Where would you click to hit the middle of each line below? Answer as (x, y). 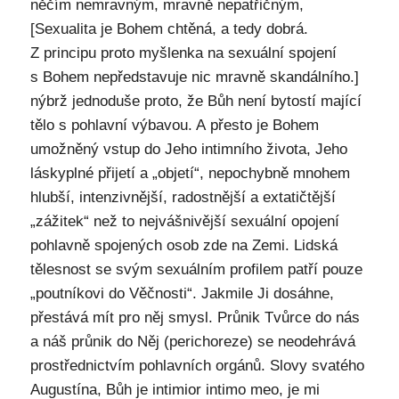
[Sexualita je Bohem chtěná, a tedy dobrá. (169, 28)
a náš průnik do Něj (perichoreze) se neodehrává (192, 341)
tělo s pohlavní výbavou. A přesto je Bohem (174, 125)
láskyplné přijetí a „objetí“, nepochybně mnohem (190, 173)
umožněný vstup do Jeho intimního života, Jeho (188, 149)
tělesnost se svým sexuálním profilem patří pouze (196, 269)
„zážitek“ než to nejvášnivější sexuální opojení (184, 221)
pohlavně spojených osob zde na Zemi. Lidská (183, 245)
